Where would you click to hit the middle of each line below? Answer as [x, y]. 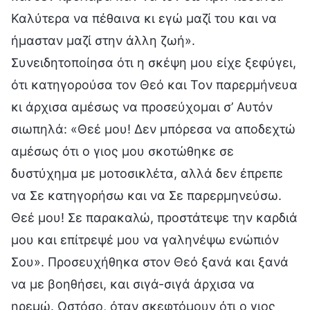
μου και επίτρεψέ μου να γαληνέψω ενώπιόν [145, 239]
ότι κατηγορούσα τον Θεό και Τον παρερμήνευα [154, 84]
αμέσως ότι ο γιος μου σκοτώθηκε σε [122, 151]
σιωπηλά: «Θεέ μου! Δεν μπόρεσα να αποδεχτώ [153, 129]
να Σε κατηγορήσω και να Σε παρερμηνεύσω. [146, 195]
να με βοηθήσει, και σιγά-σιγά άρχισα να [133, 284]
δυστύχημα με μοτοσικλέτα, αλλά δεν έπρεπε [147, 173]
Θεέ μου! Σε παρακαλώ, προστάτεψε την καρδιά [154, 217]
